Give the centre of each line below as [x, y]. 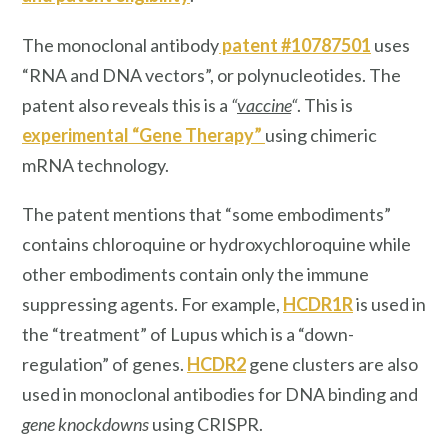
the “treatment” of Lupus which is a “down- [188, 334]
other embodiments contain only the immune [195, 274]
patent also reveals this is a [126, 104]
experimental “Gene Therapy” [143, 134]
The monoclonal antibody [120, 44]
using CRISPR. [206, 424]
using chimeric [321, 134]
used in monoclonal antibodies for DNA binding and [220, 394]
